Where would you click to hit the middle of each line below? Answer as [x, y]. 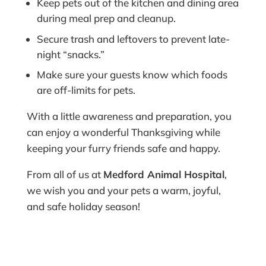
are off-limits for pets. [86, 90]
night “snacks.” [70, 54]
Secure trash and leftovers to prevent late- [133, 39]
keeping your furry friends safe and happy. [123, 148]
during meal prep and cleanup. [106, 18]
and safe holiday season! [83, 207]
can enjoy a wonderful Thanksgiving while [123, 132]
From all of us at [65, 175]
